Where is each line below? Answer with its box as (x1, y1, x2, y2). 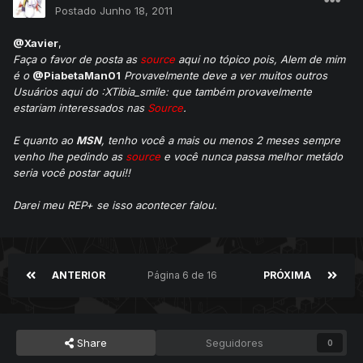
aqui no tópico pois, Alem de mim (175, 53, 345, 66)
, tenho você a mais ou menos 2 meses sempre (101, 134, 340, 147)
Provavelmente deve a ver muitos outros (124, 69, 327, 83)
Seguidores (206, 336, 264, 350)
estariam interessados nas (13, 101, 147, 115)
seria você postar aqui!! (13, 166, 130, 180)
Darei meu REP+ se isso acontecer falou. (13, 199, 217, 212)
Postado (55, 4, 100, 18)
